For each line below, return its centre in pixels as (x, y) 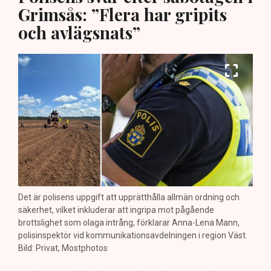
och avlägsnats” (79, 33)
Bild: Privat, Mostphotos (63, 248)
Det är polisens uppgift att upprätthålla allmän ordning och (129, 197)
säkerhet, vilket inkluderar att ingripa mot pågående (116, 210)
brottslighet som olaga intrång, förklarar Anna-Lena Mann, (129, 222)
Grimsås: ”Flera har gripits (122, 15)
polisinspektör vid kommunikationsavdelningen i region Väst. (133, 235)
